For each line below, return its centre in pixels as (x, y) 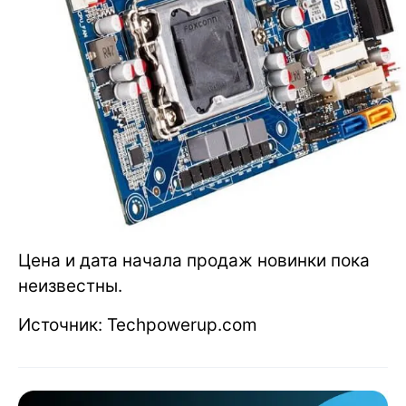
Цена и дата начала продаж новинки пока (194, 260)
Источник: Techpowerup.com (138, 324)
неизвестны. (70, 285)
